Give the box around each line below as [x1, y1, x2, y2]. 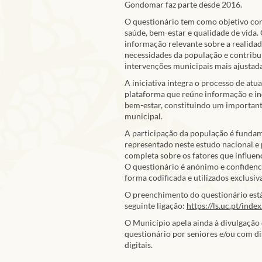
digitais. [124, 240, 153, 250]
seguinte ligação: [124, 201, 187, 211]
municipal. [124, 111, 163, 122]
